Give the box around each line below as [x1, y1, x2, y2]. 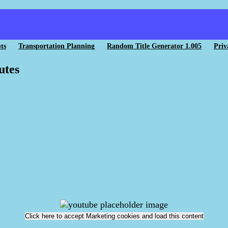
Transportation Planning [18, 42, 95, 50]
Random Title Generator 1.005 [107, 42, 202, 50]
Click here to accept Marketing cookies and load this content [24, 212, 204, 220]
